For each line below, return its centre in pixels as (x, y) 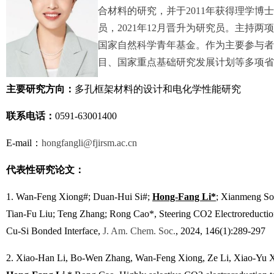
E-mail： (24, 143)
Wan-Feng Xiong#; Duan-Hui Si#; (84, 197)
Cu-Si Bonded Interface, (54, 231)
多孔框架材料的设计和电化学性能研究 (158, 89)
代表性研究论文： (45, 170)
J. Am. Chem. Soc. (139, 231)
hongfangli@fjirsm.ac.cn (89, 143)
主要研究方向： (40, 89)
